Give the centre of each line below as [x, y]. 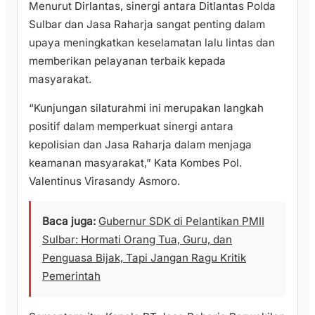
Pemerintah [71, 276]
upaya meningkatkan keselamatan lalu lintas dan [152, 43]
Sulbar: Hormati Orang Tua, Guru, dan [137, 240]
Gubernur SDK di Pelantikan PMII [181, 221]
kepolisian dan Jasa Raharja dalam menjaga [140, 145]
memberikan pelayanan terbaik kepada [127, 61]
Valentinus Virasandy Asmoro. [104, 181]
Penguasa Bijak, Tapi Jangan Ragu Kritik [144, 258]
